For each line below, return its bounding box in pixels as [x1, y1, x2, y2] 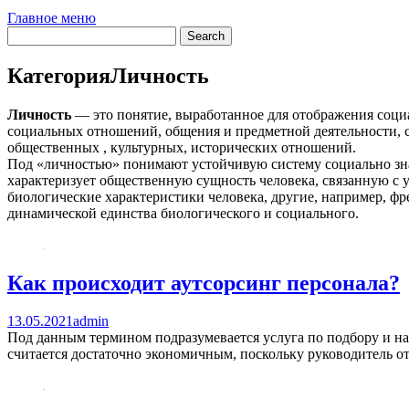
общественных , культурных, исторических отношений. [7, 139, 356, 155]
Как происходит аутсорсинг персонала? [7, 270, 400, 295]
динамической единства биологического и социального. [7, 204, 359, 221]
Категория [7, 63, 110, 88]
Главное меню [7, 9, 96, 26]
